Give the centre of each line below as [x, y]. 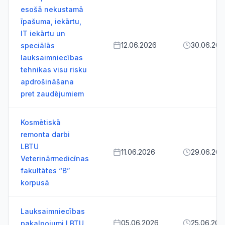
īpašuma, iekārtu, [51, 21]
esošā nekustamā [52, 9]
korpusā [35, 183]
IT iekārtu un [43, 33]
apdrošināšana [47, 82]
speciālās [38, 45]
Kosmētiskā [41, 122]
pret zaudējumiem [52, 94]
